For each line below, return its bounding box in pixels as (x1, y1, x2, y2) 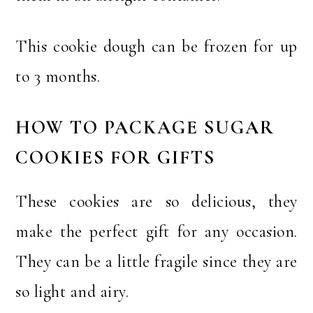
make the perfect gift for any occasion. (15, 221, 298, 242)
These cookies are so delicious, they (15, 191, 298, 212)
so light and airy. (15, 282, 129, 303)
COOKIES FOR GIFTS (15, 146, 216, 170)
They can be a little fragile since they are (15, 252, 298, 272)
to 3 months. (15, 66, 101, 87)
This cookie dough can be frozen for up (15, 36, 298, 57)
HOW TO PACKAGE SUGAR (15, 116, 275, 140)
